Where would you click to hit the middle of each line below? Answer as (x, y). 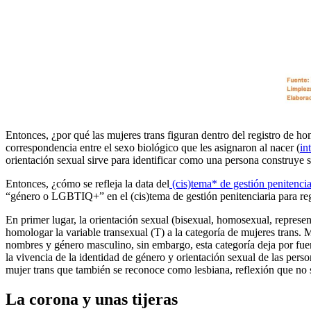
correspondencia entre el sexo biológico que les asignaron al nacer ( (153, 148)
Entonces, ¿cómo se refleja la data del (87, 184)
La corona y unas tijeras (92, 299)
